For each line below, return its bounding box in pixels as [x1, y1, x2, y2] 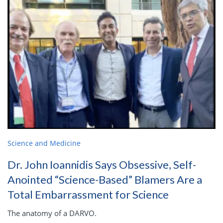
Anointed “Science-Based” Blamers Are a [7, 172, 202, 186]
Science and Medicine [7, 138, 81, 148]
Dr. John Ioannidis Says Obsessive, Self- [7, 157, 196, 171]
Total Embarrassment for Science [7, 187, 169, 201]
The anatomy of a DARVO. [7, 208, 97, 218]
